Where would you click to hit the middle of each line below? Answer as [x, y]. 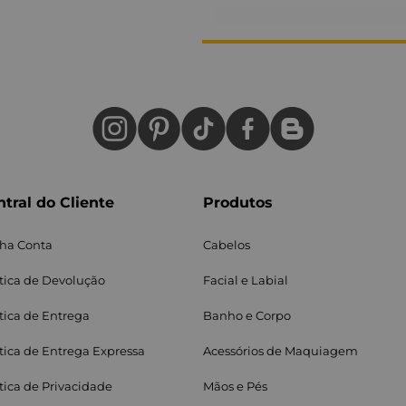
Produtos [238, 203]
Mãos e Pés [235, 386]
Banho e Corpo [247, 315]
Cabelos [227, 245]
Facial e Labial [246, 280]
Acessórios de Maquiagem [280, 351]
